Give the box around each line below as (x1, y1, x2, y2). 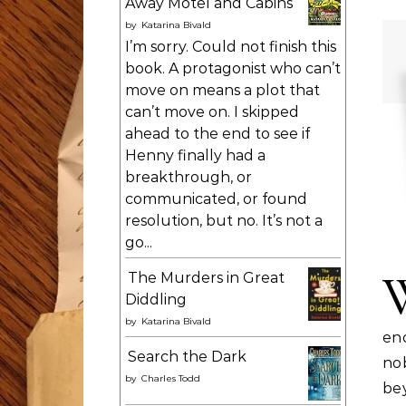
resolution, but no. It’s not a (125, 212, 323, 229)
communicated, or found (125, 190, 307, 208)
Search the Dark (128, 348, 246, 365)
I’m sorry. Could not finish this (125, 38, 336, 55)
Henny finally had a (125, 147, 266, 164)
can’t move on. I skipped (125, 103, 299, 121)
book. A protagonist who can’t (125, 60, 341, 77)
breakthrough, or (125, 169, 252, 186)
